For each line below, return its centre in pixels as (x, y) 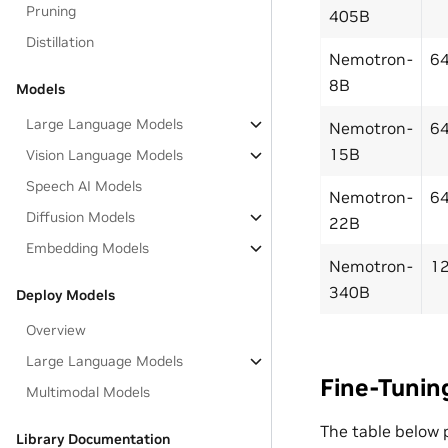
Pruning (51, 11)
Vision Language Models (105, 155)
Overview (56, 330)
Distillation (60, 42)
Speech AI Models (84, 186)
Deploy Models (65, 295)
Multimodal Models (88, 392)
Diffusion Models (81, 217)
